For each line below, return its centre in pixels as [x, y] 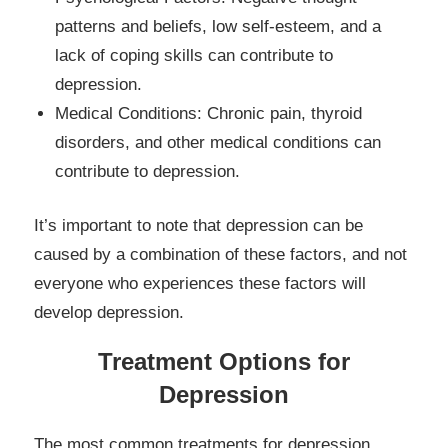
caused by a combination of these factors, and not [220, 255]
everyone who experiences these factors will [200, 284]
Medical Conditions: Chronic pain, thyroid [209, 113]
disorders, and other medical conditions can [218, 142]
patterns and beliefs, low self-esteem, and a [218, 26]
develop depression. [109, 313]
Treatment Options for [224, 362]
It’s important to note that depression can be [198, 226]
